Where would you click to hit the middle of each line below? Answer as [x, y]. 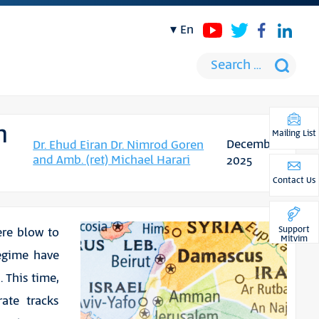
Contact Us [294, 181]
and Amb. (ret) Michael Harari [112, 160]
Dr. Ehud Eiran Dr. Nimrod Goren [119, 145]
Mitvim [294, 239]
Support [294, 230]
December [254, 145]
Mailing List [294, 134]
